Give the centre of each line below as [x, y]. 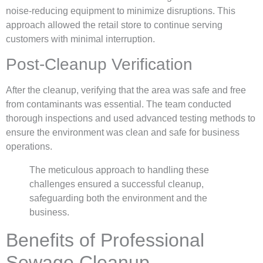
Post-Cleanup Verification [99, 65]
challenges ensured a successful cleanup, [117, 184]
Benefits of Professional [105, 240]
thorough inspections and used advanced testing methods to [131, 119]
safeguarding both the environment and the [118, 198]
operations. [29, 147]
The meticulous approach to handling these [119, 170]
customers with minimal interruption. [80, 39]
